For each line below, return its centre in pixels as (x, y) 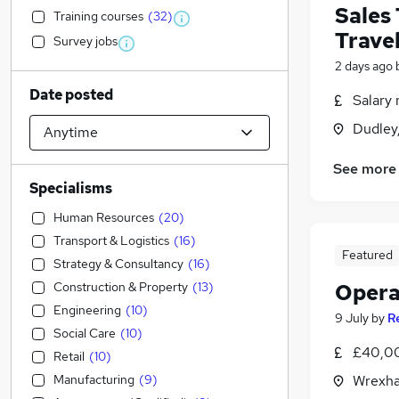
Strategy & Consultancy (118, 264)
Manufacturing (94, 379)
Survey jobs (85, 41)
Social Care (85, 333)
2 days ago (364, 66)
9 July (352, 318)
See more (365, 169)
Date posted (71, 95)
